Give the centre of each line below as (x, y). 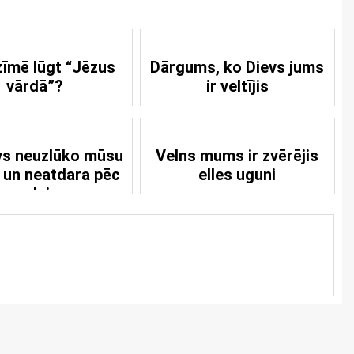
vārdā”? (34, 87)
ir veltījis (237, 87)
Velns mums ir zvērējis (237, 156)
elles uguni (237, 175)
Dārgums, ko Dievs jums (237, 68)
